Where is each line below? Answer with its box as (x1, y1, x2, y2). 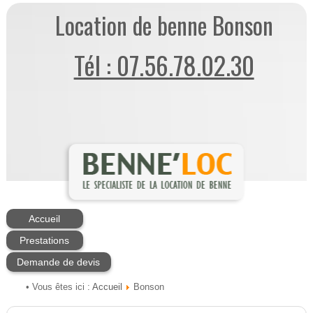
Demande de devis (17, 256, 101, 268)
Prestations (20, 235, 70, 247)
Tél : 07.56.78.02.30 (73, 46, 254, 84)
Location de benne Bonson (54, 8, 273, 43)
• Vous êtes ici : (25, 282, 90, 293)
